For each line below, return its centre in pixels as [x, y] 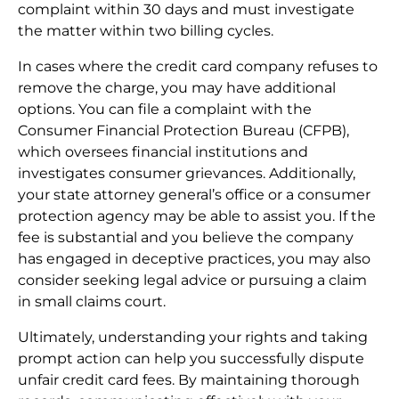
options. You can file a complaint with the [165, 109]
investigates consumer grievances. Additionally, [187, 173]
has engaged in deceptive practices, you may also [194, 258]
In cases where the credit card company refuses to [198, 66]
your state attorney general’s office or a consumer [194, 194]
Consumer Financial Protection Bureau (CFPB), [183, 130]
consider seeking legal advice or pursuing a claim [192, 280]
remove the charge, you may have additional [177, 87]
